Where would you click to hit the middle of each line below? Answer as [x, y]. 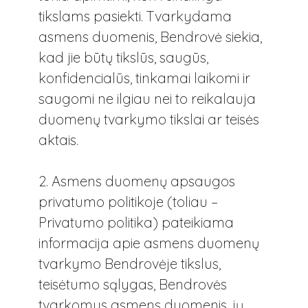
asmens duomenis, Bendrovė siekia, [150, 36]
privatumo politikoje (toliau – [128, 201]
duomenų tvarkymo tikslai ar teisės [149, 119]
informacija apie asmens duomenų [149, 243]
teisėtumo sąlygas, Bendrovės [133, 284]
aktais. [58, 140]
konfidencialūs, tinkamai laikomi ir [144, 78]
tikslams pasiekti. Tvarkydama [135, 16]
